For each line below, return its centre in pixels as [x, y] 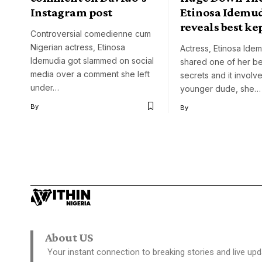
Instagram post [71, 12]
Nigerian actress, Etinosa [78, 47]
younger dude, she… [220, 88]
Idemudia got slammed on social [92, 60]
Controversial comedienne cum [91, 33]
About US [69, 237]
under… [45, 87]
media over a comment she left [90, 74]
